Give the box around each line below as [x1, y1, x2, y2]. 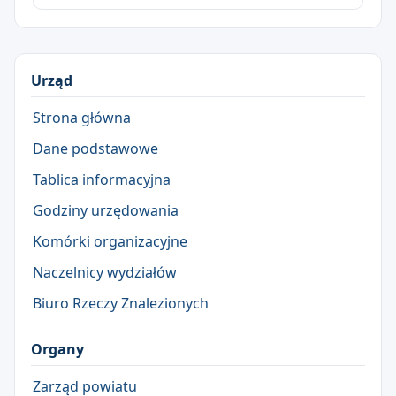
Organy [31, 339, 84, 359]
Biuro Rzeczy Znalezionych [33, 293, 209, 313]
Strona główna [33, 107, 131, 127]
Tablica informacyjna [33, 169, 171, 189]
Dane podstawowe [33, 138, 158, 158]
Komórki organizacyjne [33, 231, 187, 251]
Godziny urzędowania [33, 200, 179, 220]
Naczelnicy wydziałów [33, 262, 177, 282]
